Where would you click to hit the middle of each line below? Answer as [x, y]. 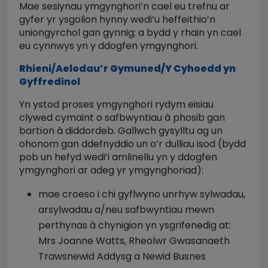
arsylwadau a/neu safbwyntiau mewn [126, 210]
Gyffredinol [50, 82]
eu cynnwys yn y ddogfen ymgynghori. [111, 46]
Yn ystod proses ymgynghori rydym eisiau [116, 104]
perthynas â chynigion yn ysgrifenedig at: [135, 225]
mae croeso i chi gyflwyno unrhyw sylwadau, [142, 194]
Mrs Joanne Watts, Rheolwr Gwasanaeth [134, 241]
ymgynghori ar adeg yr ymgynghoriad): [111, 170]
